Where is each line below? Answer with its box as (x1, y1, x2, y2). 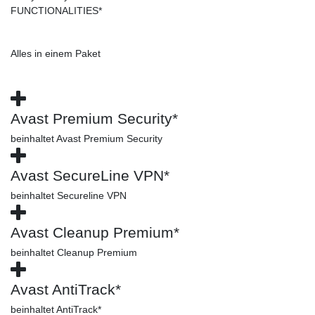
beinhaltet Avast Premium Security (11, 132, 162, 144)
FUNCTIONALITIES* (11, 4, 102, 16)
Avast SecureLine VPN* (11, 167, 169, 184)
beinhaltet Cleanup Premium (11, 246, 137, 258)
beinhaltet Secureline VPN (11, 189, 127, 201)
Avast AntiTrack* (11, 281, 121, 297)
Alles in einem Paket (11, 47, 101, 59)
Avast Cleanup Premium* (11, 224, 179, 240)
